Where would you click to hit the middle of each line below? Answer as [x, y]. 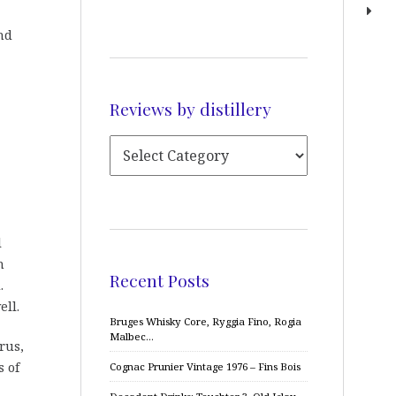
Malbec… [132, 336]
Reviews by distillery [190, 108]
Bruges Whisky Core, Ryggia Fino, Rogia [206, 321]
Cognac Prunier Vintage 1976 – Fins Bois [205, 366]
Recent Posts [160, 280]
